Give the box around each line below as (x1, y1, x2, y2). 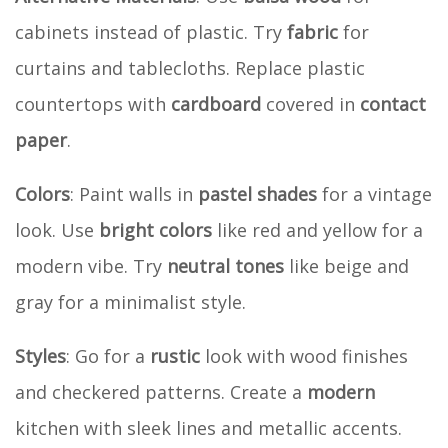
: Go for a (66, 343, 150, 368)
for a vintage (317, 181, 432, 206)
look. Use (15, 217, 99, 242)
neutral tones (167, 253, 284, 278)
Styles (15, 343, 66, 368)
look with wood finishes (200, 343, 408, 368)
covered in (261, 91, 360, 116)
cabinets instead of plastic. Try (15, 19, 287, 44)
